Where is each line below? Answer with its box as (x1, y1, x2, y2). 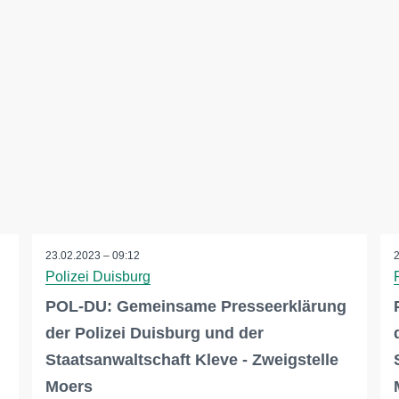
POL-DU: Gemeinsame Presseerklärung (45, 297, 346, 316)
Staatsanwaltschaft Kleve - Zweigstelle (45, 351, 338, 370)
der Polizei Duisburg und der (45, 324, 264, 343)
